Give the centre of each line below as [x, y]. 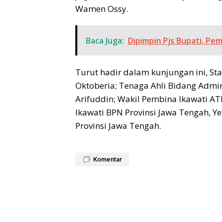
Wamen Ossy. [102, 9]
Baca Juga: [105, 41]
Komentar [108, 160]
